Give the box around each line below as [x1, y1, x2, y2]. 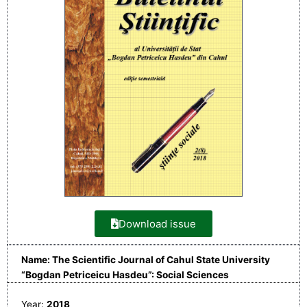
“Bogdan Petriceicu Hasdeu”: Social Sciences [21, 269, 229, 280]
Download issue [119, 217, 196, 230]
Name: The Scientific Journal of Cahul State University [21, 254, 270, 265]
